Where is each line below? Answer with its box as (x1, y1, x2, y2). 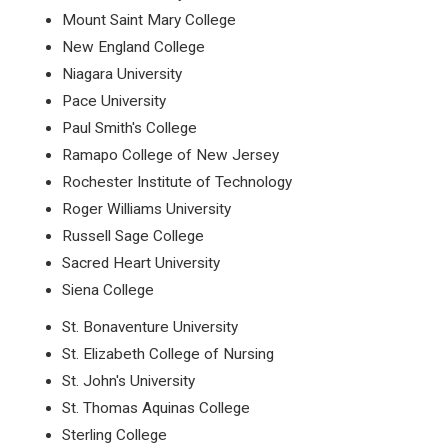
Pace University (62, 92, 167, 110)
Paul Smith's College (62, 119, 198, 137)
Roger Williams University (62, 200, 232, 218)
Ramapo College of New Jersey (62, 146, 280, 164)
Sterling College (62, 426, 168, 444)
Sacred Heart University (62, 254, 221, 272)
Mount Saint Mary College (62, 11, 237, 29)
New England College (62, 38, 206, 56)
